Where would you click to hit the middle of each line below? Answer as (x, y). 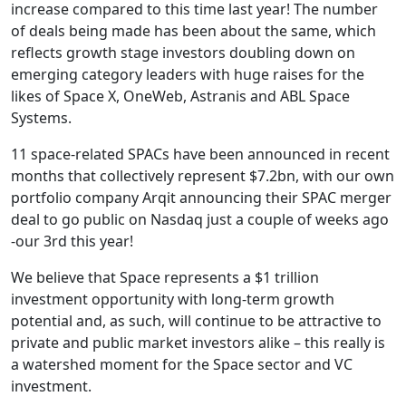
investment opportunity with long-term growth (173, 299)
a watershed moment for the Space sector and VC (182, 364)
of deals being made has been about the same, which (193, 31)
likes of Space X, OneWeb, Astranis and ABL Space (180, 96)
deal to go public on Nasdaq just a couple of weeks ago (200, 219)
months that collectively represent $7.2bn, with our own (203, 176)
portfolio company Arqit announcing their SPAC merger (201, 198)
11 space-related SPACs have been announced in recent (200, 154)
